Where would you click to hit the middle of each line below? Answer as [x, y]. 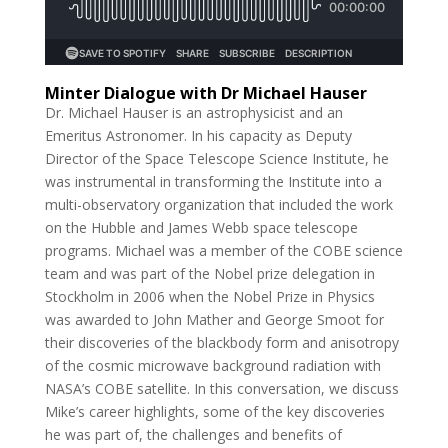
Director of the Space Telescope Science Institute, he [216, 158]
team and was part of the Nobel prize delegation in [209, 273]
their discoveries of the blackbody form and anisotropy [221, 342]
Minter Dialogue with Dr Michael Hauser [205, 92]
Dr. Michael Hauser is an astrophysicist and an [193, 112]
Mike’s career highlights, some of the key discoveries [214, 411]
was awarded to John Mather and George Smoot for [214, 319]
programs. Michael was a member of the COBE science [223, 250]
